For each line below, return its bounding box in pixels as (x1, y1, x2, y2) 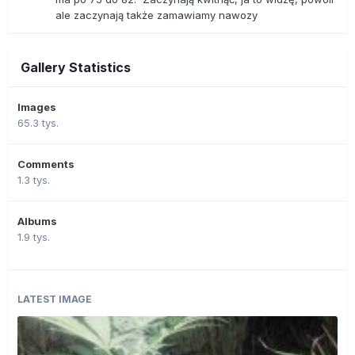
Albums (17, 215, 57, 228)
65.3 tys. (17, 116, 59, 130)
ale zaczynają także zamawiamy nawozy (55, 9, 261, 22)
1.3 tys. (17, 174, 50, 187)
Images (17, 101, 56, 114)
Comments (17, 158, 74, 171)
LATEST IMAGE (17, 293, 92, 306)
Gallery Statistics (21, 59, 131, 76)
